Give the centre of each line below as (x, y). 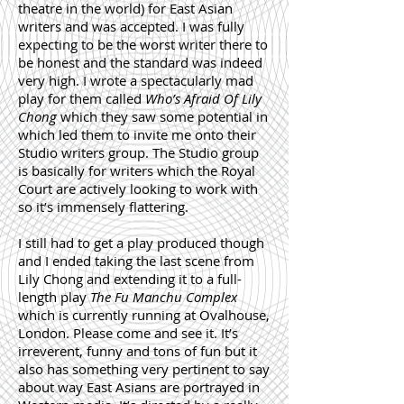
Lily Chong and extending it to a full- (130, 279)
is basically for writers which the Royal (137, 170)
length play (54, 297)
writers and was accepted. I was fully (131, 26)
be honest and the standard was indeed (140, 62)
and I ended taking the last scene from (136, 261)
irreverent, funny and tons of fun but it (138, 351)
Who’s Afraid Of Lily (203, 98)
